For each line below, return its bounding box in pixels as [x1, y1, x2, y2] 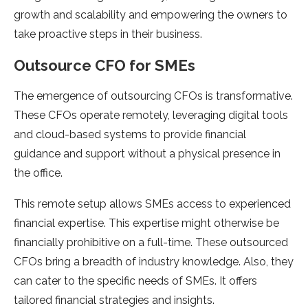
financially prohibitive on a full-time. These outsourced [14, 236, 288, 250]
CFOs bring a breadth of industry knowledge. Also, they [14, 255, 294, 269]
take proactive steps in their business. [14, 27, 202, 41]
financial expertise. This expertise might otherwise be [14, 217, 279, 230]
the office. [14, 166, 65, 180]
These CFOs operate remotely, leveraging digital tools [14, 109, 288, 122]
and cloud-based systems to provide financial [14, 128, 246, 142]
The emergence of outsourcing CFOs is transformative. [14, 89, 293, 103]
